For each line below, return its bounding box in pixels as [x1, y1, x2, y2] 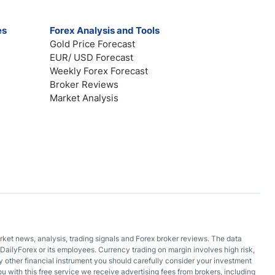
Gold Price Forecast [50, 38, 136, 50]
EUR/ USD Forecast [50, 52, 134, 63]
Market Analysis [50, 92, 119, 104]
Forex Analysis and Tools [50, 25, 160, 36]
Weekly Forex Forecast [50, 65, 149, 77]
